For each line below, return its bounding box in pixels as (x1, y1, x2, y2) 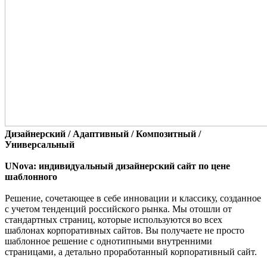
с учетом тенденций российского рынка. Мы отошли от (5, 203, 232, 214)
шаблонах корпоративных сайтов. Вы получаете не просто (5, 225, 244, 235)
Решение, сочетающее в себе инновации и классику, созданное (5, 193, 261, 203)
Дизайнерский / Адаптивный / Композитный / (5, 128, 201, 139)
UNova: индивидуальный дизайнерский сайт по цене (5, 160, 230, 171)
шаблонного (5, 171, 57, 182)
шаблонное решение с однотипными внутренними (5, 235, 212, 246)
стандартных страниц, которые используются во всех (5, 214, 222, 225)
